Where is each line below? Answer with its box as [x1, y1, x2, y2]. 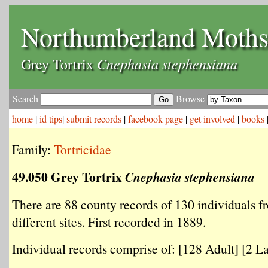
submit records [66, 112, 121, 125]
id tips [39, 112, 62, 125]
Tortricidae [54, 141, 111, 158]
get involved [190, 112, 235, 125]
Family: [12, 141, 54, 158]
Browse [173, 92, 207, 105]
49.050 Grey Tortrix [12, 167, 125, 186]
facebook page [128, 112, 183, 125]
